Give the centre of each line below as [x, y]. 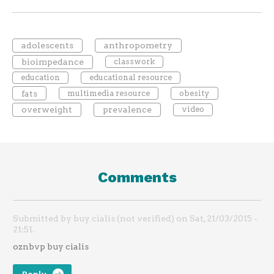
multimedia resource [108, 93]
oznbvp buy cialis [51, 246]
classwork [134, 62]
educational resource [130, 77]
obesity [194, 93]
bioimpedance [52, 62]
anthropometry [138, 46]
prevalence [127, 110]
